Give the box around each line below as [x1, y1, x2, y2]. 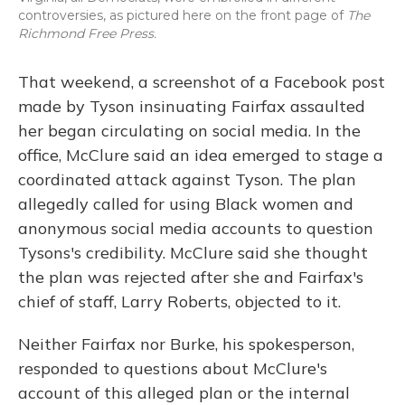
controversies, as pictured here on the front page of [18, 7, 347, 24]
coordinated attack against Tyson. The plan [18, 169, 356, 190]
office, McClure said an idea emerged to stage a [18, 145, 383, 165]
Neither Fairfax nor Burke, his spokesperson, [18, 334, 354, 354]
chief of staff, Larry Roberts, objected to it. [18, 291, 341, 312]
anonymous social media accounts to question [18, 218, 373, 239]
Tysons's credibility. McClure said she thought [18, 242, 368, 263]
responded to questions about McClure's [18, 358, 327, 379]
